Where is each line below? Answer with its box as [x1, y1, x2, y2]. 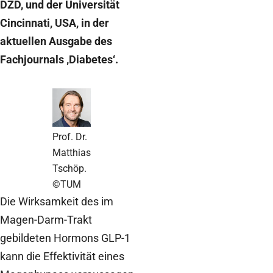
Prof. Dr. [52, 130, 87, 143]
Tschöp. [52, 162, 87, 174]
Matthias [52, 146, 91, 158]
